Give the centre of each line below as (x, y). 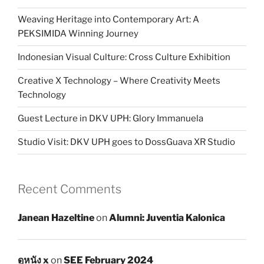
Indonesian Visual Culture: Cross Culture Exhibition (124, 57)
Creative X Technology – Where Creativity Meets (119, 81)
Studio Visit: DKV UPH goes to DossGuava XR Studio (126, 142)
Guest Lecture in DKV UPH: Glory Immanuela (110, 119)
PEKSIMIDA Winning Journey (78, 34)
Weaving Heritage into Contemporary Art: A (108, 20)
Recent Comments (70, 189)
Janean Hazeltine (56, 218)
